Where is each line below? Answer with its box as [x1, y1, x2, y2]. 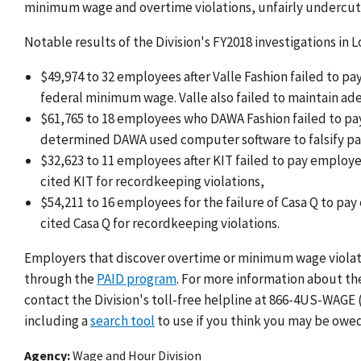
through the [24, 270, 97, 288]
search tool [90, 312, 155, 330]
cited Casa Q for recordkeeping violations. [40, 214, 280, 233]
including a [24, 312, 90, 330]
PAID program [97, 270, 176, 288]
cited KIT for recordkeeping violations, [40, 172, 265, 191]
